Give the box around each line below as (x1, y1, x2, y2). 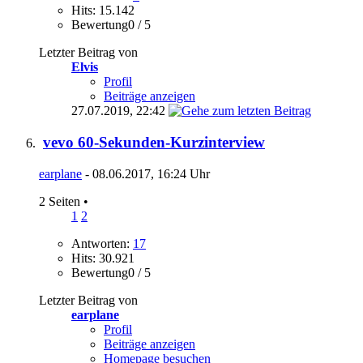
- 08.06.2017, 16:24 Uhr (82, 166, 210, 181)
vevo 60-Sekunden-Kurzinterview (43, 134, 265, 152)
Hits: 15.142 (71, 3, 135, 18)
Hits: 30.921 (71, 250, 135, 265)
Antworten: (71, 236, 133, 250)
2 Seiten (39, 194, 83, 208)
